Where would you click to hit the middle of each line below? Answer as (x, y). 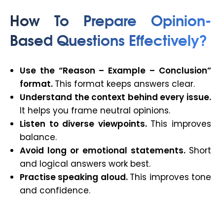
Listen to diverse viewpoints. (85, 124)
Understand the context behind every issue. (115, 97)
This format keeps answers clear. (125, 84)
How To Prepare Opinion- (110, 20)
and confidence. (55, 191)
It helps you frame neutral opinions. (95, 111)
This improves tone (171, 177)
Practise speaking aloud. (75, 177)
